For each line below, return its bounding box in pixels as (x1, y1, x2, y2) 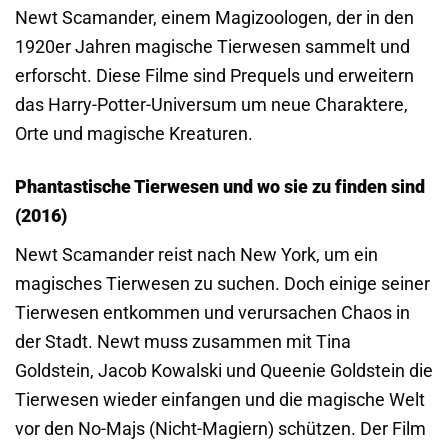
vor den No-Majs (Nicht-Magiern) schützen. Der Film (15, 417, 426, 439)
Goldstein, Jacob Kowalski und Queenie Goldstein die (15, 359, 433, 381)
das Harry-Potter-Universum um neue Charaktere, (15, 94, 408, 116)
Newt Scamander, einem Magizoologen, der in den (15, 7, 414, 29)
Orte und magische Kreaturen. (15, 123, 253, 145)
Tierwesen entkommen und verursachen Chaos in (15, 301, 410, 323)
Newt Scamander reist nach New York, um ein (15, 243, 378, 265)
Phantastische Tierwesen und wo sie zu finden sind (15, 176, 425, 198)
